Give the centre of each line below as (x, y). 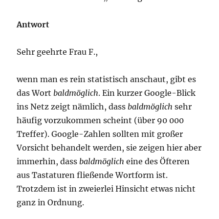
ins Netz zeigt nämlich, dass (72, 107)
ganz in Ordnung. (51, 202)
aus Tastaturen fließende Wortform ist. (92, 175)
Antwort (33, 24)
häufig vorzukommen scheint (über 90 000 (100, 120)
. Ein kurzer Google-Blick (147, 93)
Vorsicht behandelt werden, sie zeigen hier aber (109, 148)
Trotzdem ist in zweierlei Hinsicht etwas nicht (106, 189)
